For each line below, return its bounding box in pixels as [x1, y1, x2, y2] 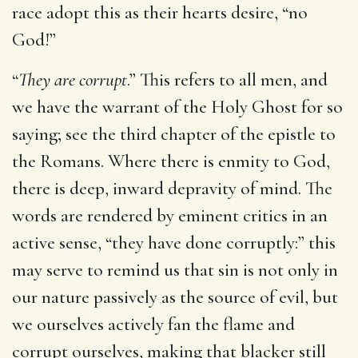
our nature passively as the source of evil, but [12, 285, 338, 308]
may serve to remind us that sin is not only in [12, 258, 338, 281]
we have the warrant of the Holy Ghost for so [12, 95, 343, 118]
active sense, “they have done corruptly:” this [12, 231, 336, 254]
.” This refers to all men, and [127, 68, 328, 91]
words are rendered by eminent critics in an [12, 204, 328, 227]
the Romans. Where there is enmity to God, [12, 149, 330, 173]
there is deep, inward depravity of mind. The [12, 177, 332, 200]
